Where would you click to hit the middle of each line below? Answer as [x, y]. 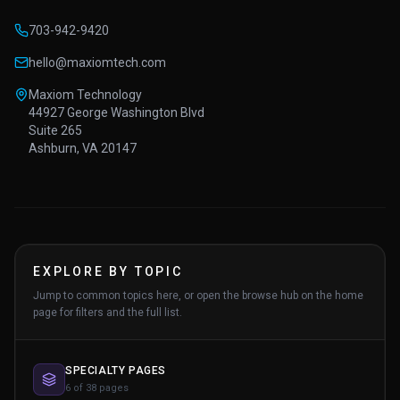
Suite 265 [55, 130]
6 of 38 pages [97, 387]
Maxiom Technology [85, 94]
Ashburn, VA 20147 [83, 148]
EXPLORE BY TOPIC [108, 271]
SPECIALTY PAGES [116, 370]
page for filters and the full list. [108, 312]
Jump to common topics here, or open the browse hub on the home [198, 295]
